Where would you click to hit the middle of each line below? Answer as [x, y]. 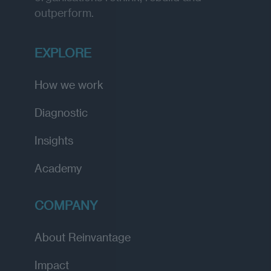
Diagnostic [61, 112]
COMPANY [66, 205]
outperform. [64, 12]
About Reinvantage [83, 237]
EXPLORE [63, 52]
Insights [54, 140]
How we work [69, 84]
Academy [58, 168]
